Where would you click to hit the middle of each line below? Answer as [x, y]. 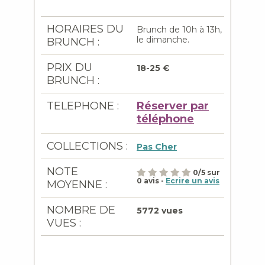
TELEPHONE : [83, 106]
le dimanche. [163, 40]
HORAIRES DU [85, 29]
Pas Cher [157, 147]
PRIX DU [70, 67]
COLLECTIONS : [87, 146]
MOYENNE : [77, 185]
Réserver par [173, 106]
